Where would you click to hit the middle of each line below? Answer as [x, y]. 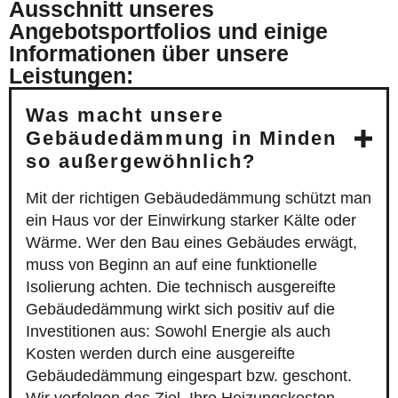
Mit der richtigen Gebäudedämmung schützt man [199, 199]
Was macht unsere [125, 115]
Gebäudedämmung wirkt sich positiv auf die [180, 310]
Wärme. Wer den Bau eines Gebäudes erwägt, [191, 243]
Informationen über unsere [149, 54]
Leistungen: [71, 76]
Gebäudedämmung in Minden [181, 139]
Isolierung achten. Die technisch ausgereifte [181, 287]
